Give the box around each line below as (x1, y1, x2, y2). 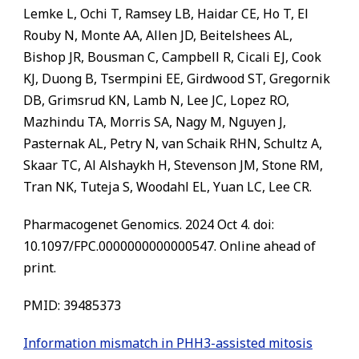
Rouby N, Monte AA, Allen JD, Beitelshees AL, (23, 26, 292, 44)
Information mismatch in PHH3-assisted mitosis (23, 334, 313, 352)
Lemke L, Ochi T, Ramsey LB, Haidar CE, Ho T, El (23, 5, 309, 22)
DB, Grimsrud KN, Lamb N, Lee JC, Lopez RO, (23, 91, 289, 109)
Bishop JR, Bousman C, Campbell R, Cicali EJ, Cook (23, 48, 321, 66)
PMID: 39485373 (23, 296, 121, 314)
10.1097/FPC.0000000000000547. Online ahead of (23, 237, 316, 255)
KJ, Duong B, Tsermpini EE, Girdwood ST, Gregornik (23, 70, 330, 87)
